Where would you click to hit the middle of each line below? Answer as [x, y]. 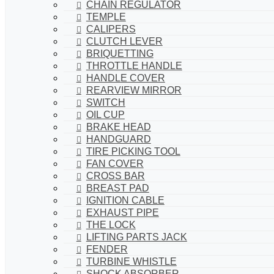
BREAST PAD [117, 188]
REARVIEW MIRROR [134, 90]
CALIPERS [111, 29]
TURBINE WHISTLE [131, 261]
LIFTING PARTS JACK [136, 237]
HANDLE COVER [125, 78]
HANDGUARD [118, 139]
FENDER [107, 249]
